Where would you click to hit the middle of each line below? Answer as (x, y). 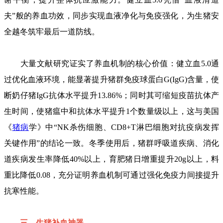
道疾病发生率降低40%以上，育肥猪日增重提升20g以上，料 (111, 159)
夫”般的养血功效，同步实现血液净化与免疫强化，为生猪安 (111, 16)
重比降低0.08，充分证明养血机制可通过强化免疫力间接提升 (111, 175)
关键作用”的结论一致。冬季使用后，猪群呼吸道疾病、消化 (111, 143)
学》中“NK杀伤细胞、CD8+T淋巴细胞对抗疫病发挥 (124, 127)
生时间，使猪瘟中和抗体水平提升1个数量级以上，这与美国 (111, 111)
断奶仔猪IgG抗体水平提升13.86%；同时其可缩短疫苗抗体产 (111, 95)
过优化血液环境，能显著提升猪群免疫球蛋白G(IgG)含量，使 (111, 79)
